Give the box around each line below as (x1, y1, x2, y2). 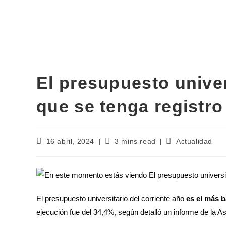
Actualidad (176, 137, 213, 145)
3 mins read (115, 137, 156, 145)
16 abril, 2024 (46, 137, 95, 145)
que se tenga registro (36, 97, 223, 116)
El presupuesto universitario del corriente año (36, 194, 186, 203)
